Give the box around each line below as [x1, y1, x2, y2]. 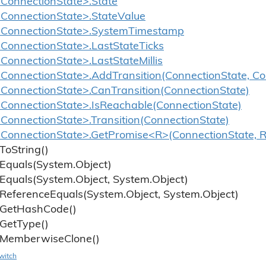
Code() [43, 204, 77, 216]
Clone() [64, 234, 100, 245]
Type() [17, 219, 49, 230]
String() [11, 145, 49, 156]
